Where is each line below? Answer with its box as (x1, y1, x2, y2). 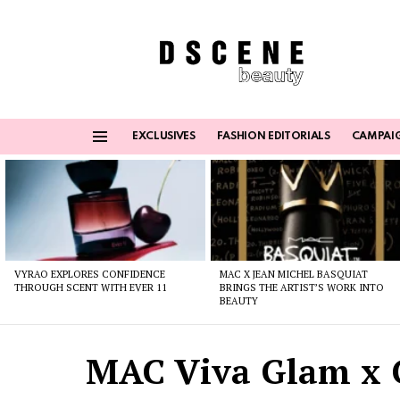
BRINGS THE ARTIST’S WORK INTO (220, 280, 385, 294)
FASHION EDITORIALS (216, 131, 330, 143)
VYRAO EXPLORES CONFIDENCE (14, 267, 165, 280)
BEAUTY (220, 294, 259, 307)
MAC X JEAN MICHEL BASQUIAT (220, 267, 369, 280)
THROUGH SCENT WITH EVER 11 (14, 280, 167, 294)
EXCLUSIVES (132, 131, 196, 143)
